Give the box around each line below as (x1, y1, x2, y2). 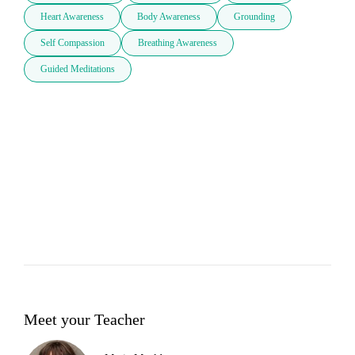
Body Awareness (137, 11, 200, 23)
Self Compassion (40, 37, 105, 49)
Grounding (234, 11, 275, 23)
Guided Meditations (40, 63, 115, 75)
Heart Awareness (40, 11, 104, 23)
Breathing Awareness (138, 37, 217, 49)
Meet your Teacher (24, 310, 145, 328)
